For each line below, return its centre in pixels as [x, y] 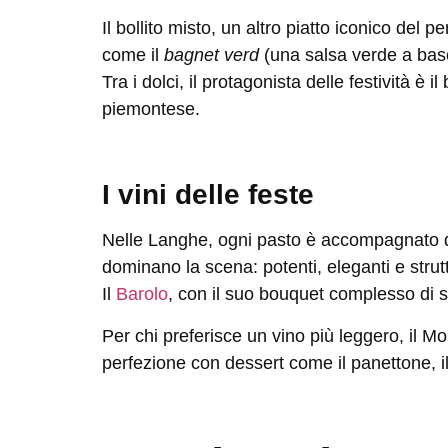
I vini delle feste [208, 195]
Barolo [142, 294]
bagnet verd [211, 54]
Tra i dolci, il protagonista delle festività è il [272, 81]
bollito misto [163, 27]
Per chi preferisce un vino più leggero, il [262, 335]
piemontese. [151, 108]
